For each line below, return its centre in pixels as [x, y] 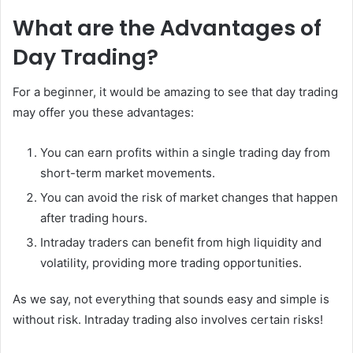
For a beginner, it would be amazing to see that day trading [175, 92]
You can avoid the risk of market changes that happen [189, 198]
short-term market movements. [128, 173]
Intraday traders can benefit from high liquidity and [181, 243]
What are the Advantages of [167, 28]
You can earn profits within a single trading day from [185, 153]
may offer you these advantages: [103, 113]
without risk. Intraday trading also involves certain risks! [168, 320]
